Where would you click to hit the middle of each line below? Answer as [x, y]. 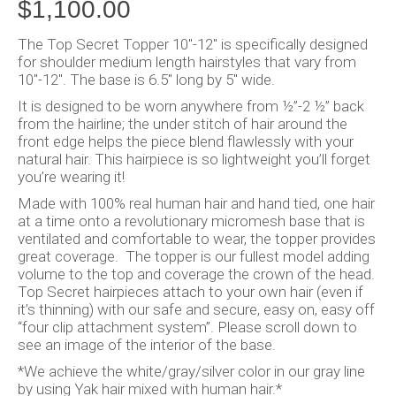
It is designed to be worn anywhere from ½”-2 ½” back [191, 106]
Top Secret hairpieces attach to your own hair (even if [190, 291]
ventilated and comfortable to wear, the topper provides [197, 238]
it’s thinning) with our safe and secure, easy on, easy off [196, 309]
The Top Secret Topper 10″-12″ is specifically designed [193, 44]
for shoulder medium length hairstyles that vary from [187, 61]
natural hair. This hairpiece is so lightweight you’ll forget [194, 159]
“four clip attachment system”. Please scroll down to [187, 327]
